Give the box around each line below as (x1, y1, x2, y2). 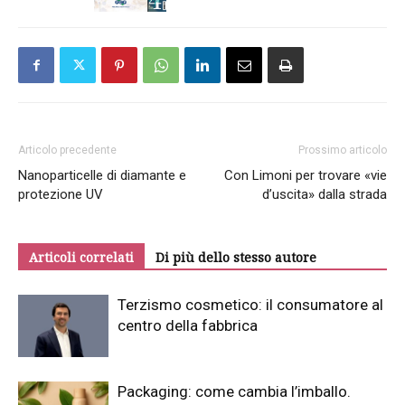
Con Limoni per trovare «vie (224, 167, 387, 184)
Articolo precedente (18, 144, 117, 157)
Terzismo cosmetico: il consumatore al (118, 296, 383, 315)
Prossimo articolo (298, 144, 387, 157)
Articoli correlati (29, 249, 134, 267)
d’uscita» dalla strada (262, 186, 387, 203)
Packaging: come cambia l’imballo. (118, 382, 351, 401)
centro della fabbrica (118, 316, 258, 335)
